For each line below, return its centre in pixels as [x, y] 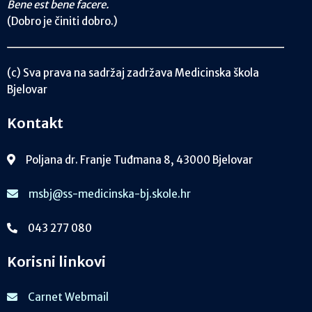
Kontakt [35, 123]
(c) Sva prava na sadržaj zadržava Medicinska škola [133, 73]
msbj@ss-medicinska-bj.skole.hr [110, 194]
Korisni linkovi [56, 262]
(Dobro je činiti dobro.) [62, 22]
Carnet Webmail [68, 297]
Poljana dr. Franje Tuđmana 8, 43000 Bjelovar [139, 160]
